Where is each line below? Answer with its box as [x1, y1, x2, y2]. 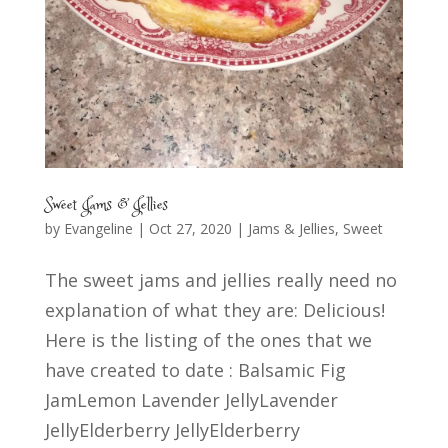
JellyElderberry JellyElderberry [44, 417, 300, 442]
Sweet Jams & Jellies [44, 192, 168, 218]
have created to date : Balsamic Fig [44, 357, 346, 382]
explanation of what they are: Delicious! [44, 297, 385, 322]
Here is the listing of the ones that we [44, 327, 372, 352]
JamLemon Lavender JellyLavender [44, 387, 338, 412]
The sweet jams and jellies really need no [44, 267, 397, 292]
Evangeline [63, 218, 133, 238]
